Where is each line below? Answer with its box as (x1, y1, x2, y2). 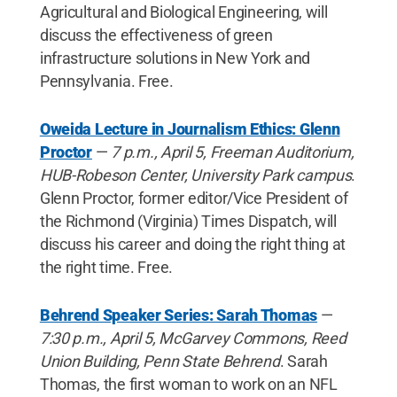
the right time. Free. (39, 257, 174, 276)
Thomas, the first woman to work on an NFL (39, 374, 338, 393)
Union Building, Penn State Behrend (39, 351, 280, 370)
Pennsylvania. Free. (39, 71, 174, 90)
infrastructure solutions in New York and (39, 48, 310, 67)
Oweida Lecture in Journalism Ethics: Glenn (39, 119, 340, 138)
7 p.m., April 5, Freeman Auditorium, (111, 142, 354, 161)
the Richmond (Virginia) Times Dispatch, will (39, 211, 337, 230)
